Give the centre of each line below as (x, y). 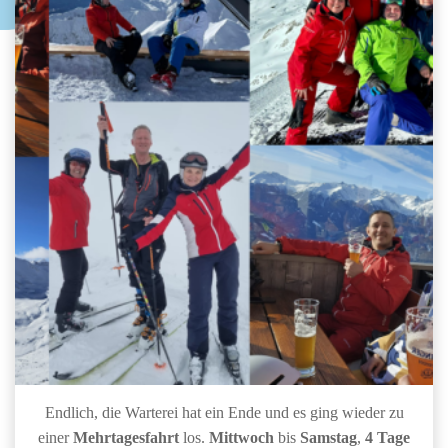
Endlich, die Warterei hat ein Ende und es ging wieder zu (224, 412)
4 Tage (387, 437)
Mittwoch (243, 437)
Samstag (328, 437)
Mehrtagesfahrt (126, 437)
